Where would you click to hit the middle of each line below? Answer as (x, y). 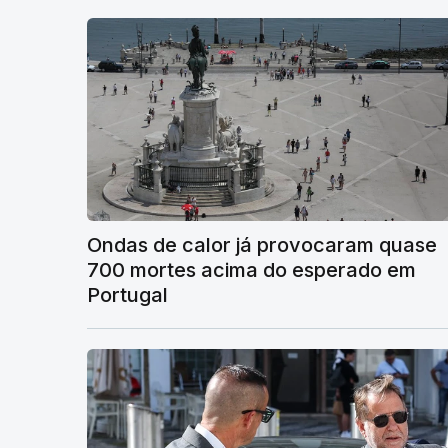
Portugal (127, 294)
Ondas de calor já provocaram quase (262, 244)
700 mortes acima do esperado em (251, 269)
